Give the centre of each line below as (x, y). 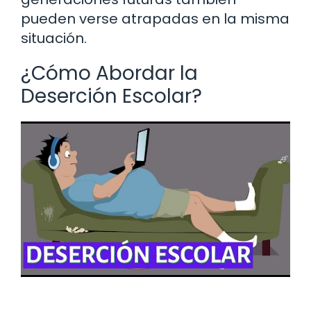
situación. (54, 39)
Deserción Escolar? (111, 96)
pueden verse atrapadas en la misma (155, 19)
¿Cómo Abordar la (109, 74)
